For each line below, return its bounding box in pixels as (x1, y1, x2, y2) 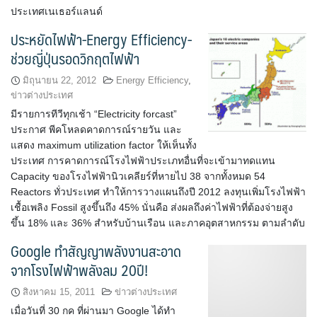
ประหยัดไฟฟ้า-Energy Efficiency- (11, 27, 192, 52)
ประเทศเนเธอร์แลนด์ (11, 6, 103, 17)
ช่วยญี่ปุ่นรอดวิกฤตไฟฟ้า (11, 46, 139, 71)
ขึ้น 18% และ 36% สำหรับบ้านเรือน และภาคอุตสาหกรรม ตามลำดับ (11, 217, 305, 229)
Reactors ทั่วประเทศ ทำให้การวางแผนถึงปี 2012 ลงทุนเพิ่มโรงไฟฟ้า (11, 186, 306, 197)
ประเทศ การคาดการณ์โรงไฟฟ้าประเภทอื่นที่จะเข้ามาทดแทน (11, 155, 275, 166)
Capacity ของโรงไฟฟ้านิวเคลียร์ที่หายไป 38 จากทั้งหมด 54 (11, 171, 265, 182)
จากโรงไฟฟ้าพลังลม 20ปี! (11, 258, 148, 282)
